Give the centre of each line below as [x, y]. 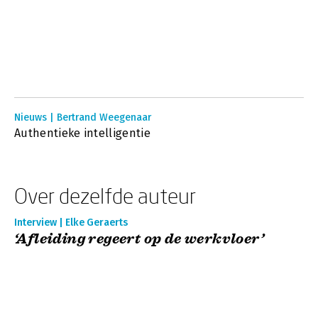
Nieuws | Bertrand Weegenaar [83, 117]
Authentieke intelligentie [82, 133]
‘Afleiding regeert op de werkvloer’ [139, 239]
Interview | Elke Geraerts [71, 223]
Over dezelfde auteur [105, 196]
